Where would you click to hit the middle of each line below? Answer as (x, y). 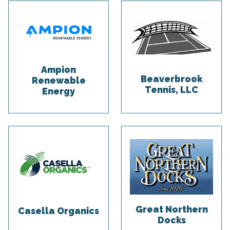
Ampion (59, 70)
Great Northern (171, 209)
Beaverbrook (171, 79)
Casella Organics (59, 210)
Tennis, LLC (171, 90)
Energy (59, 91)
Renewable (59, 81)
